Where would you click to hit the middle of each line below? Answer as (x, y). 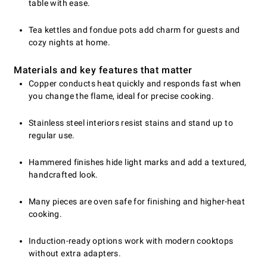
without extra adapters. (75, 253)
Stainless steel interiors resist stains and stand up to (131, 122)
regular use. (52, 135)
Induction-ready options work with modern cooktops (131, 240)
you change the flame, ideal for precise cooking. (122, 96)
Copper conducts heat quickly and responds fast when (135, 83)
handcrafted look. (63, 174)
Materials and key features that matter (103, 70)
